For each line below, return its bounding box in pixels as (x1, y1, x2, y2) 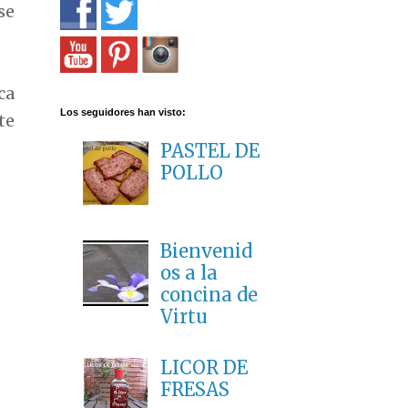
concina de (160, 283, 258, 307)
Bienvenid (160, 240, 252, 263)
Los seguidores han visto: (60, 107, 186, 118)
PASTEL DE (160, 139, 260, 163)
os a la (160, 261, 218, 285)
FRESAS (160, 378, 229, 402)
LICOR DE (160, 356, 248, 380)
